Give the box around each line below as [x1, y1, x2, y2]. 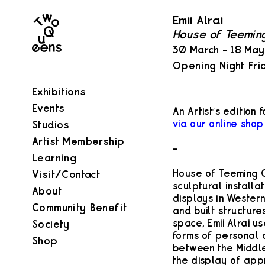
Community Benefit [32, 203, 128, 213]
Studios [32, 120, 70, 130]
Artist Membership [32, 137, 125, 147]
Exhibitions [32, 87, 86, 97]
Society [32, 219, 70, 230]
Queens [31, 27, 70, 37]
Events [32, 104, 65, 114]
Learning [32, 153, 77, 163]
